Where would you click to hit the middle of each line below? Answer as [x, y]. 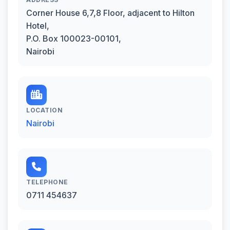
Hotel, [38, 25]
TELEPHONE [47, 182]
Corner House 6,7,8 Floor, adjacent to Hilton [110, 13]
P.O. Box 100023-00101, [74, 38]
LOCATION [44, 110]
